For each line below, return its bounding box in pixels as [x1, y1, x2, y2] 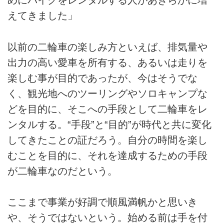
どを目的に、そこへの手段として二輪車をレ [7, 103, 207, 114]
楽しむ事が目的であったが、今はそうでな [7, 72, 197, 83]
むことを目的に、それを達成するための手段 [7, 149, 207, 161]
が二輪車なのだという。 [7, 165, 117, 176]
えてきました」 [7, 10, 77, 21]
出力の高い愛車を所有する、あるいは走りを [7, 56, 207, 68]
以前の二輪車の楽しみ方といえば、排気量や [7, 41, 207, 52]
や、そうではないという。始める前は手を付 [7, 211, 207, 223]
